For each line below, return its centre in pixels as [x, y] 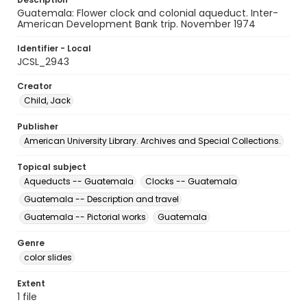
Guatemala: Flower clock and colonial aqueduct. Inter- [148, 13]
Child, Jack [47, 100]
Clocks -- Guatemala [191, 181]
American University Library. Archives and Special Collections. [152, 141]
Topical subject [52, 167]
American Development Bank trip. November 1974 [136, 24]
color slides [48, 257]
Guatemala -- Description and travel [101, 199]
